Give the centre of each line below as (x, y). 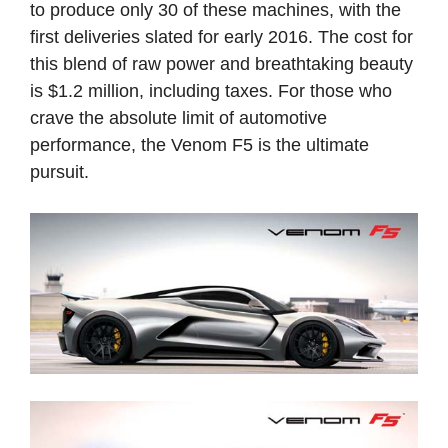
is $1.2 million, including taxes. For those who (211, 90)
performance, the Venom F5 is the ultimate (199, 144)
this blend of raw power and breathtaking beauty (221, 63)
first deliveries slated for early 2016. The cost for (221, 36)
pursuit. (59, 171)
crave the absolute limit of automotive (178, 117)
